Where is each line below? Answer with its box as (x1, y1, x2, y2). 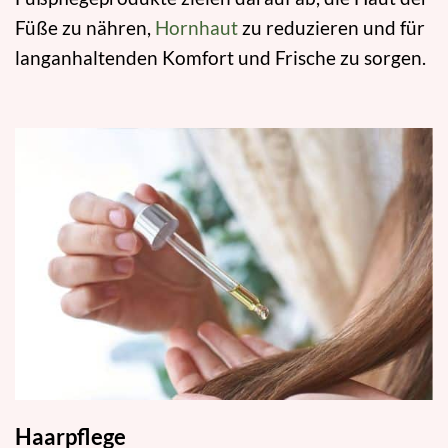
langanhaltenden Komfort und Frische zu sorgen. (15, 46, 426, 70)
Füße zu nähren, (15, 16, 155, 40)
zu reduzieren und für (238, 16, 425, 40)
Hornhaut (155, 16, 238, 40)
